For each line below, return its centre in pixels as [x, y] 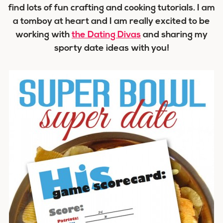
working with [44, 35]
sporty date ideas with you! [111, 49]
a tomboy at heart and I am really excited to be [111, 22]
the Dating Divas [106, 35]
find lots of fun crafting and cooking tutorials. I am [111, 8]
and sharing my [174, 35]
